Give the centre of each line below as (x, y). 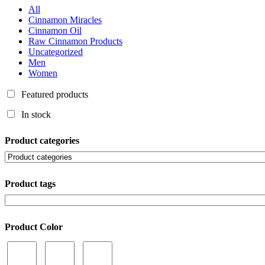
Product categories (42, 141)
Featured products (55, 95)
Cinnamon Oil (55, 31)
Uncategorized (56, 52)
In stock (36, 115)
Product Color (34, 227)
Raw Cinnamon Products (75, 41)
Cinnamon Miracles (65, 20)
